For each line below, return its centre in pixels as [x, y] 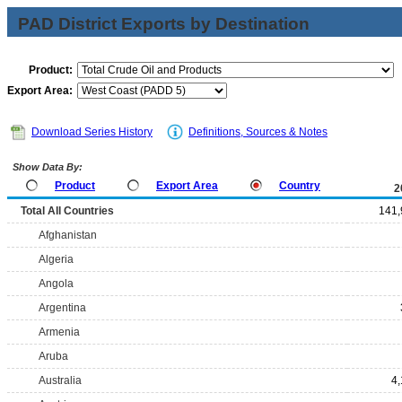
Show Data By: [46, 167]
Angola [56, 284]
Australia [60, 380]
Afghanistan [68, 235]
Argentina [62, 308]
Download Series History [92, 132]
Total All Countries [67, 211]
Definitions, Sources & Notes [258, 132]
